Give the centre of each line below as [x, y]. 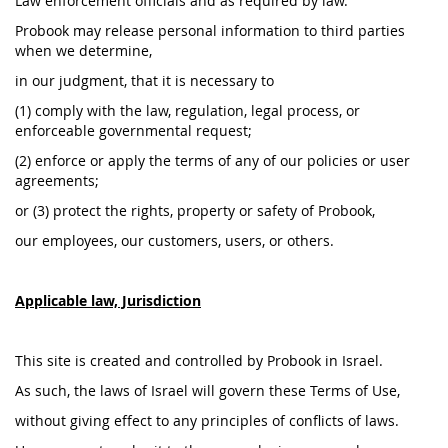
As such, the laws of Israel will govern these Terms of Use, [207, 390]
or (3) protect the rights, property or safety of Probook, [195, 210]
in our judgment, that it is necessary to [144, 80]
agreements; [57, 180]
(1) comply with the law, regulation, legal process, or [187, 110]
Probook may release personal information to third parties [210, 30]
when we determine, [83, 50]
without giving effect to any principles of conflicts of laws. [207, 420]
